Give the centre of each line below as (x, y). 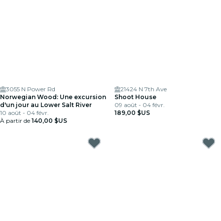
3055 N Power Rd (31, 89)
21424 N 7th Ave (144, 89)
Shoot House (135, 97)
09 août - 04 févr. (140, 105)
